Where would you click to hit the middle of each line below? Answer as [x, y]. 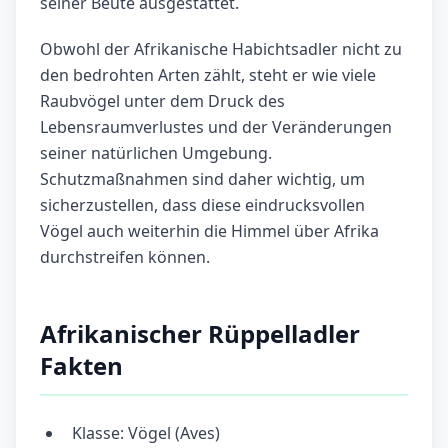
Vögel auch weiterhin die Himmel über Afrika [209, 231]
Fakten [81, 366]
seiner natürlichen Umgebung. [156, 153]
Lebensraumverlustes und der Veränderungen [216, 127]
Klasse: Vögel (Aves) [146, 433]
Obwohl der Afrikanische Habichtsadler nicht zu [221, 49]
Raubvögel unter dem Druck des [162, 101]
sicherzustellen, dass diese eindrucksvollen [202, 205]
